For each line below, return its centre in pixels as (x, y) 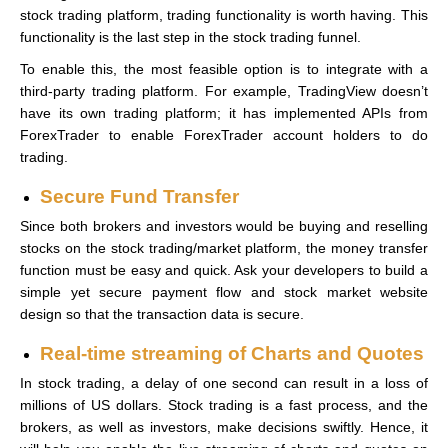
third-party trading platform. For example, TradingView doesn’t (224, 90)
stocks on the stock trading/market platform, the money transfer (224, 247)
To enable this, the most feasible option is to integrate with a (224, 68)
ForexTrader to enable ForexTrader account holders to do (224, 134)
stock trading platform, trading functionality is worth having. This (224, 14)
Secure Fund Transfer (139, 196)
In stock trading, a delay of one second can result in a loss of (224, 382)
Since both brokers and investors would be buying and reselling (224, 225)
